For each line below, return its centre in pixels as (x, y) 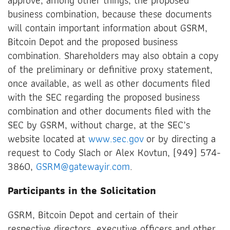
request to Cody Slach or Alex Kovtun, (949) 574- (114, 152)
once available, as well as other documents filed (109, 83)
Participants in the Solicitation (82, 190)
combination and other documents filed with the (109, 111)
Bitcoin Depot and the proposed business (93, 41)
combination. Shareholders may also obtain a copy (113, 55)
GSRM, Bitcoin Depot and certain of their (93, 214)
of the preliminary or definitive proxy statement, (110, 69)
